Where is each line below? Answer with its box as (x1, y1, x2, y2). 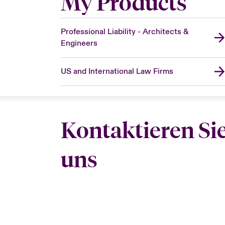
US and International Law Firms (60, 66, 173, 76)
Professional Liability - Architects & (60, 26, 188, 37)
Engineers (60, 38, 97, 48)
